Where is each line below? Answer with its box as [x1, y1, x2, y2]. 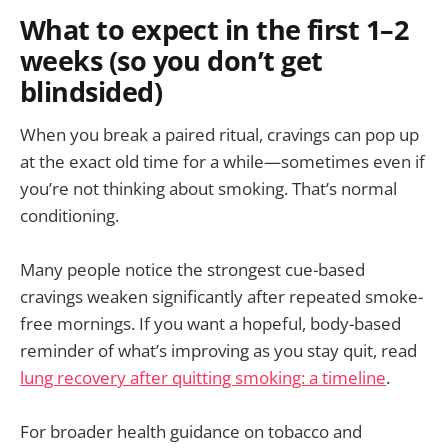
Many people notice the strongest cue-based [20, 257, 365, 281]
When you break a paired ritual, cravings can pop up [20, 122, 419, 146]
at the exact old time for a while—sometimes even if [20, 149, 425, 173]
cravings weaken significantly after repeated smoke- [20, 284, 423, 308]
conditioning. [20, 203, 119, 227]
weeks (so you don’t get [20, 42, 323, 80]
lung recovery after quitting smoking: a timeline [20, 365, 386, 389]
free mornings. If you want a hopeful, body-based [20, 311, 401, 335]
